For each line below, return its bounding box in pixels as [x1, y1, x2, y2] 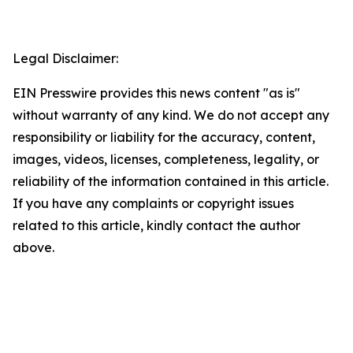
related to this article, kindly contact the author [13, 217, 300, 233]
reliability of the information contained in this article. [13, 173, 329, 189]
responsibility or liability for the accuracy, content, [13, 129, 315, 145]
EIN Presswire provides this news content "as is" [13, 85, 300, 101]
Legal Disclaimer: [13, 50, 118, 66]
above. [13, 240, 54, 255]
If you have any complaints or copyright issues [13, 195, 294, 211]
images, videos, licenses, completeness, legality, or [13, 151, 319, 167]
